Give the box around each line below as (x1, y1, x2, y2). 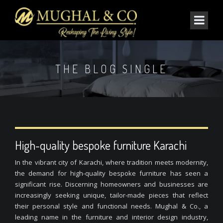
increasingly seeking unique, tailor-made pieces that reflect (15, 191, 208, 200)
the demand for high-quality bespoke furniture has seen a (15, 169, 208, 178)
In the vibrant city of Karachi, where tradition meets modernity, (15, 158, 208, 167)
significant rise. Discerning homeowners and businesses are (15, 180, 208, 189)
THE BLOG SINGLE (55, 62, 168, 76)
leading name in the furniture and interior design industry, (15, 213, 208, 222)
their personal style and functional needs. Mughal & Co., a (15, 202, 208, 211)
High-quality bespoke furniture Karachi (15, 137, 187, 153)
